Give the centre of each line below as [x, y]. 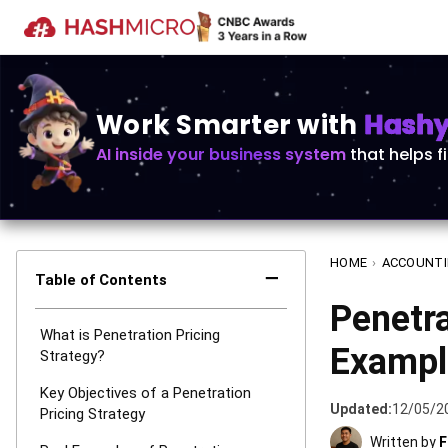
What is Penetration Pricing [130, 335]
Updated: [361, 409]
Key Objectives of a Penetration [145, 393]
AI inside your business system [221, 154]
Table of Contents [101, 280]
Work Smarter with [230, 124]
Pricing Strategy [92, 414]
